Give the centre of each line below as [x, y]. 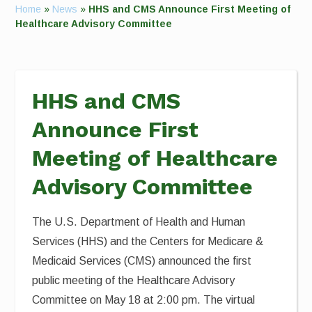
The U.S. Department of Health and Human [139, 222]
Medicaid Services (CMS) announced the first [142, 261]
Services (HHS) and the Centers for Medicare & [148, 241]
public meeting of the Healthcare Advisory [134, 280]
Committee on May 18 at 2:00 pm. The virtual [144, 300]
